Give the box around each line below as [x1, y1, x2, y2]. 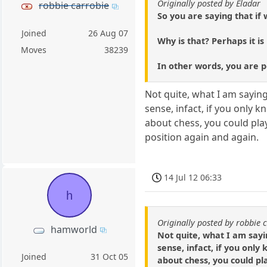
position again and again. [145, 130, 259, 144]
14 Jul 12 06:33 [164, 171, 222, 183]
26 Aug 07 [88, 27, 129, 39]
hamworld [50, 222, 97, 236]
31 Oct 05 [91, 250, 129, 262]
